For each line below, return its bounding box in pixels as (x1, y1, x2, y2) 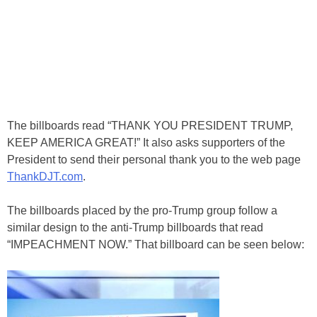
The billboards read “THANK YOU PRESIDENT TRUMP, (7, 119, 293, 132)
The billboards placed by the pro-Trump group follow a (7, 204, 277, 217)
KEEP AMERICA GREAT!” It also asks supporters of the (7, 136, 285, 149)
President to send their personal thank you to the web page (7, 153, 301, 166)
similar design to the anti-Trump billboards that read (7, 221, 263, 234)
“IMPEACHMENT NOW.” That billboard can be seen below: (7, 238, 304, 250)
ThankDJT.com (7, 170, 83, 183)
